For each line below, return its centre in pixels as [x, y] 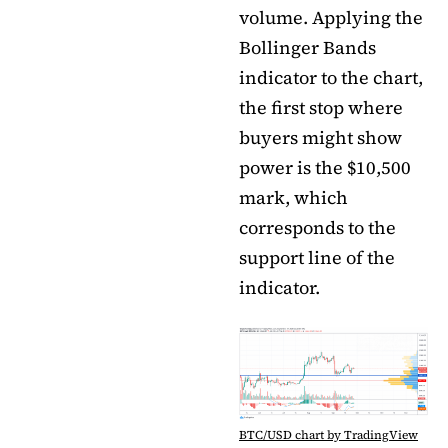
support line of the [317, 257]
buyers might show [320, 137]
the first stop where [321, 107]
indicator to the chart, [331, 77]
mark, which [293, 197]
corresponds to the [317, 227]
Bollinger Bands [307, 47]
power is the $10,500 [325, 167]
